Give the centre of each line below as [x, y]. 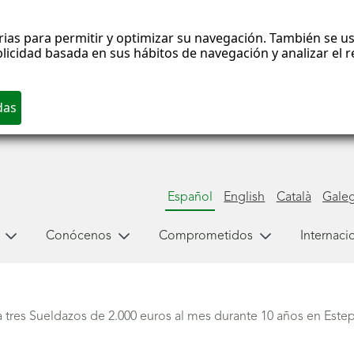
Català [294, 197]
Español [190, 197]
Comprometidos [205, 236]
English [245, 197]
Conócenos [78, 236]
